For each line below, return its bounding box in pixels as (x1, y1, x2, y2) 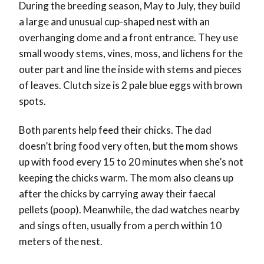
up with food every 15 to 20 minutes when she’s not (19, 156, 243, 169)
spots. (19, 95, 48, 108)
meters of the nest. (19, 235, 103, 248)
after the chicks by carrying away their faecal (19, 187, 216, 200)
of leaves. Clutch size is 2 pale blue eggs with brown (19, 79, 242, 92)
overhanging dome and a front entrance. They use (19, 31, 238, 44)
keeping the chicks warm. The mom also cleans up (19, 171, 233, 184)
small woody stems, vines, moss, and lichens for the (19, 47, 243, 60)
